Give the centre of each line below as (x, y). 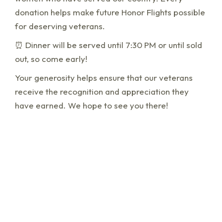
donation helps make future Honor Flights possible (110, 12)
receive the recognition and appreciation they (102, 92)
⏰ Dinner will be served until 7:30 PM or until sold (109, 45)
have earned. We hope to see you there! (91, 106)
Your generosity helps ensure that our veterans (104, 78)
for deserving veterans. (60, 26)
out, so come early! (51, 59)
